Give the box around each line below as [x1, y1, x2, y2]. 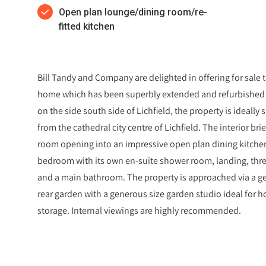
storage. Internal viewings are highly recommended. [37, 204, 241, 216]
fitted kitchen [59, 20, 115, 32]
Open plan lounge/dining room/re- [59, 6, 207, 18]
